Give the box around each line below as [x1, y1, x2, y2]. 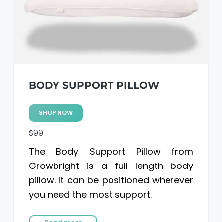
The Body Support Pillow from [28, 145, 194, 158]
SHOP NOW [38, 108, 73, 117]
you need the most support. [28, 188, 152, 201]
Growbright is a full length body [28, 159, 194, 172]
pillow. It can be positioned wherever [28, 173, 194, 186]
